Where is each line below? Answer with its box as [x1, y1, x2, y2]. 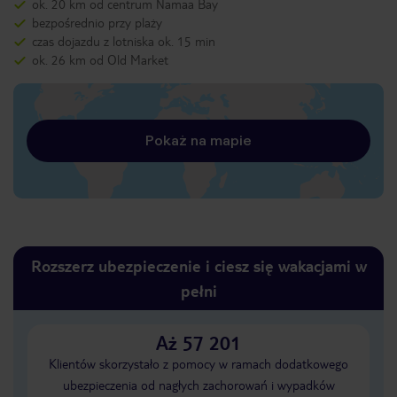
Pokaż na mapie [145, 132, 252, 149]
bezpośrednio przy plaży [32, 14, 162, 30]
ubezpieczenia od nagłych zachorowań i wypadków [62, 377, 335, 393]
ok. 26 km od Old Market [32, 51, 168, 67]
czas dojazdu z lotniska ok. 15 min [32, 33, 215, 49]
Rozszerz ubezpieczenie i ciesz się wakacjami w [30, 255, 367, 276]
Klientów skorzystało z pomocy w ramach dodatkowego [49, 355, 348, 371]
